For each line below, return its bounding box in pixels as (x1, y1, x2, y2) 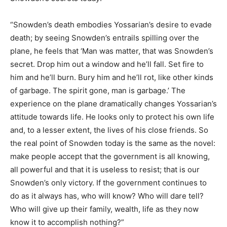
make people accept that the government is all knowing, (10, 152, 210, 161)
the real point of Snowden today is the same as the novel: (10, 138, 215, 148)
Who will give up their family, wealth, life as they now (10, 204, 199, 214)
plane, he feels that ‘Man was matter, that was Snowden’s (10, 46, 213, 56)
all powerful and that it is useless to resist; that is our (10, 165, 200, 174)
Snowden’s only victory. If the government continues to (10, 178, 207, 187)
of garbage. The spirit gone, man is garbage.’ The (10, 86, 185, 95)
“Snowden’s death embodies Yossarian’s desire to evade (10, 20, 212, 29)
